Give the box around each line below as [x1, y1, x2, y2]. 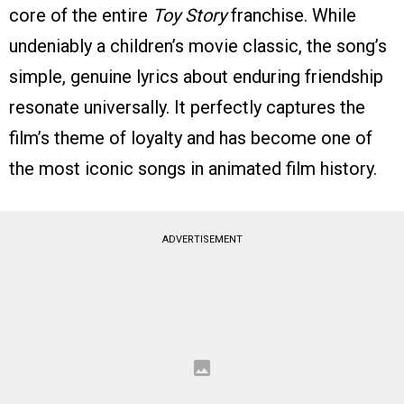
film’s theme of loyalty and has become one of [9, 126, 372, 149]
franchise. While [226, 4, 356, 26]
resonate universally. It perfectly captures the [9, 96, 365, 118]
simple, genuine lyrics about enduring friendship [9, 65, 383, 87]
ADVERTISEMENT [161, 233, 243, 245]
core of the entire [9, 4, 152, 26]
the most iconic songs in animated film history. [9, 157, 377, 179]
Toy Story [152, 4, 226, 26]
